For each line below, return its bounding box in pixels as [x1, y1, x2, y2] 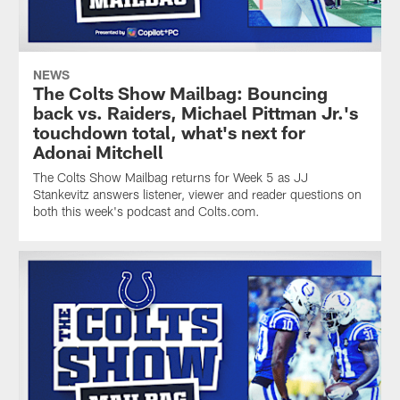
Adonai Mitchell [32, 141, 163, 163]
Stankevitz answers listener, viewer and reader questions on [32, 187, 362, 203]
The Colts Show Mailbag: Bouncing [32, 82, 328, 104]
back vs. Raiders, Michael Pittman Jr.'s [32, 102, 358, 124]
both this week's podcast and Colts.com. [32, 204, 260, 220]
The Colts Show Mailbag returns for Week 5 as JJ [32, 170, 308, 186]
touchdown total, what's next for [32, 121, 305, 144]
